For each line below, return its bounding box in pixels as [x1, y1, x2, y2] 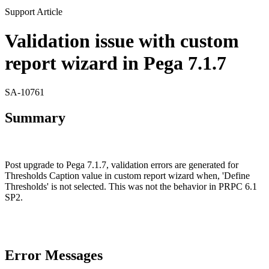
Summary [5, 110, 65, 126]
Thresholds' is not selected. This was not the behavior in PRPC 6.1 [5, 181, 257, 192]
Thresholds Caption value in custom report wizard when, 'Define [5, 171, 250, 181]
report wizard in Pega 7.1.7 [5, 52, 226, 74]
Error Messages [5, 247, 103, 264]
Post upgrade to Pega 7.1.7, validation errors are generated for [5, 160, 238, 171]
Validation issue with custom [5, 29, 239, 52]
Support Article [5, 6, 62, 17]
